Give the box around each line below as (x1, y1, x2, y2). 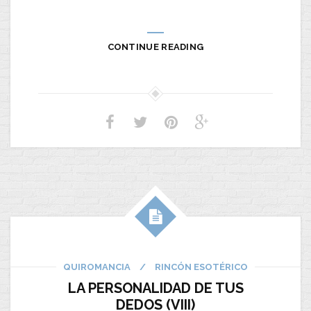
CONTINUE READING (107, 42, 204, 53)
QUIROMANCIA (63, 262, 131, 273)
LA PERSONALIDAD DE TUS (67, 280, 244, 297)
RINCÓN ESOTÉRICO (155, 262, 248, 273)
